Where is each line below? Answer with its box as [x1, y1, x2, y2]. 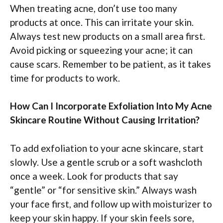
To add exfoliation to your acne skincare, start [10, 142, 204, 154]
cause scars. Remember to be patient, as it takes [10, 58, 211, 70]
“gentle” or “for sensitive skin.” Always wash [10, 184, 197, 196]
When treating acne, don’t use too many [10, 2, 177, 14]
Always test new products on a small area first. [10, 30, 205, 42]
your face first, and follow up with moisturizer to [10, 198, 212, 210]
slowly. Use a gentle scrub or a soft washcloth [10, 156, 202, 168]
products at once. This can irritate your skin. [10, 16, 194, 28]
